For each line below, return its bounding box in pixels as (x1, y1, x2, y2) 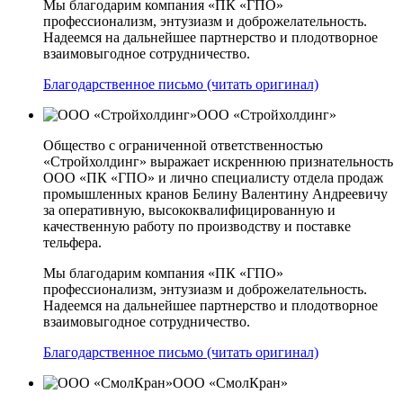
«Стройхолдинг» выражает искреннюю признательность (43, 154, 393, 170)
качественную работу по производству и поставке (43, 219, 351, 235)
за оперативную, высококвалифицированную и (43, 202, 336, 219)
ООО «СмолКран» (173, 375, 288, 391)
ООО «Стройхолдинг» (197, 107, 336, 123)
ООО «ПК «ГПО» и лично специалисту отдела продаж (43, 170, 383, 186)
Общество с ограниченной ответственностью (43, 138, 323, 154)
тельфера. (43, 235, 102, 251)
